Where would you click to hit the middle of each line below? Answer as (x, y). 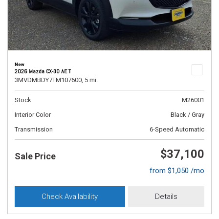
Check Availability (70, 197)
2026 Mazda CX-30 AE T (43, 71)
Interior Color (33, 115)
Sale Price (35, 156)
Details (166, 197)
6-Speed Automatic (177, 129)
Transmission (34, 129)
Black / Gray (187, 115)
